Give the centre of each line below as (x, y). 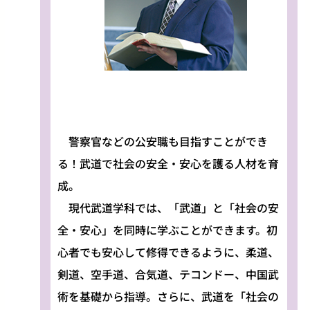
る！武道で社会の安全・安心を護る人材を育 (168, 163)
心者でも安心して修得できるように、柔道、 (168, 252)
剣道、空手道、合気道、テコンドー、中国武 (168, 274)
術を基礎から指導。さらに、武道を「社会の (168, 296)
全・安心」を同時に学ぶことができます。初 (167, 229)
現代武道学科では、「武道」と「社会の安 (168, 207)
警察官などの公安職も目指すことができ (162, 141)
